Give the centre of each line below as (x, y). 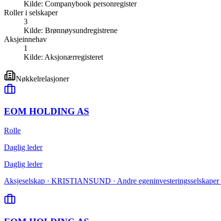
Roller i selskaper (31, 12)
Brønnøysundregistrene (81, 30)
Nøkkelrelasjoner (42, 78)
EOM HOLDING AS (47, 111)
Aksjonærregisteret (74, 57)
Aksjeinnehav (25, 39)
